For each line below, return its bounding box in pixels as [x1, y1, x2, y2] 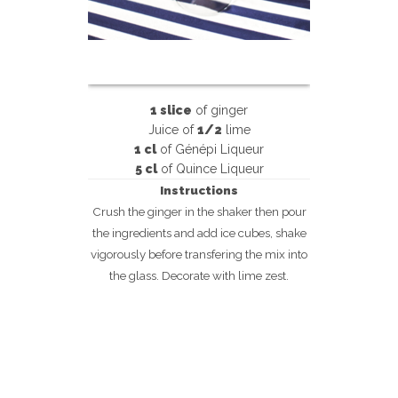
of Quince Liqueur [156, 162, 264, 176]
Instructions [160, 183, 238, 197]
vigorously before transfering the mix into [91, 247, 307, 261]
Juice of [147, 123, 197, 137]
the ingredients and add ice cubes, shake [92, 226, 306, 240]
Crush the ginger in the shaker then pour [92, 204, 306, 219]
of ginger [192, 103, 248, 117]
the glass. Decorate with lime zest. [109, 268, 289, 283]
